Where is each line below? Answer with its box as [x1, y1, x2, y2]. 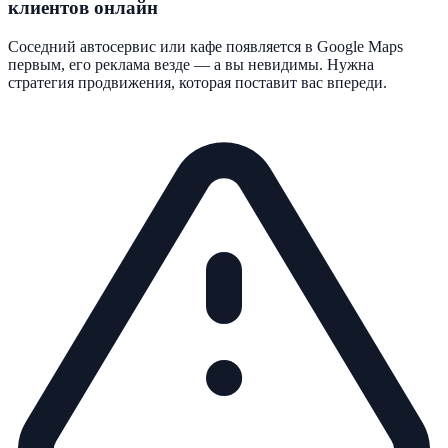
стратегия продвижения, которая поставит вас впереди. [8, 74, 387, 92]
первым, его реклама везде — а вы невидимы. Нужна [8, 56, 374, 74]
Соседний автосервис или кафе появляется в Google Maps [8, 38, 403, 56]
